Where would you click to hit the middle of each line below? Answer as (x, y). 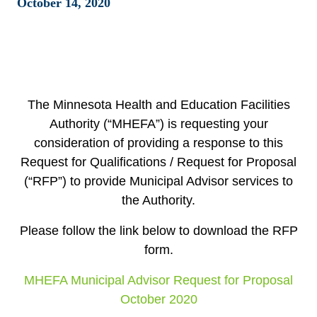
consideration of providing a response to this (158, 143)
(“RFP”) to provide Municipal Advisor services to (158, 181)
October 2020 (158, 299)
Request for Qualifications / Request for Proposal (158, 162)
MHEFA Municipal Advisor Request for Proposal (158, 280)
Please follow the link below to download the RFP (158, 231)
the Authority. (158, 200)
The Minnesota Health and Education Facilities (158, 105)
